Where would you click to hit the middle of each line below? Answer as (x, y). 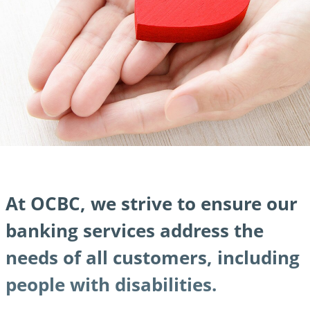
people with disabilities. (111, 284)
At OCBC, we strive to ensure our (152, 203)
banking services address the (135, 230)
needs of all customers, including (153, 257)
